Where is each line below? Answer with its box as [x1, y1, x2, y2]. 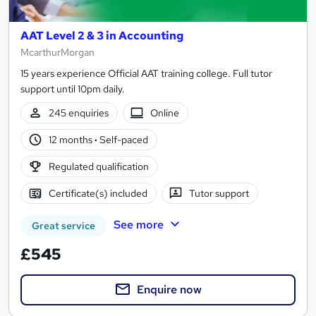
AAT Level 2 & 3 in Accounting [20, 28, 183, 44]
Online [150, 106, 180, 119]
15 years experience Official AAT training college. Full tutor [20, 67, 272, 80]
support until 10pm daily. [20, 83, 125, 96]
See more [113, 217, 164, 233]
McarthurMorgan [20, 46, 95, 59]
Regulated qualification [48, 159, 149, 173]
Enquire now [137, 282, 202, 298]
